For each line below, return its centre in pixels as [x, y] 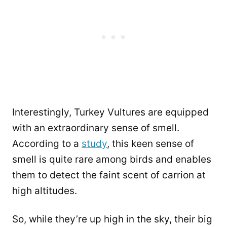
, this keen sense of [150, 143]
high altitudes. [45, 191]
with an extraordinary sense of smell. [96, 128]
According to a [47, 143]
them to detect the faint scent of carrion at [109, 175]
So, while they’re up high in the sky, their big [112, 219]
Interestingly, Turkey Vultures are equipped [110, 112]
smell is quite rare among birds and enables [112, 159]
